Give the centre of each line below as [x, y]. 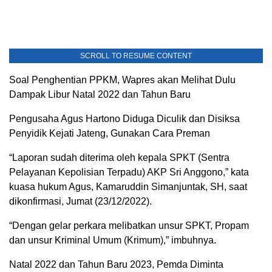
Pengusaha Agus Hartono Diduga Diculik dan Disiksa [124, 119]
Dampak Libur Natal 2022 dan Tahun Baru [100, 94]
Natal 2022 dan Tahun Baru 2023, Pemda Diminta [116, 264]
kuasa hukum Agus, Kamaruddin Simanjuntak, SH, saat [128, 187]
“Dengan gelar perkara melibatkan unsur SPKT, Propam [129, 226]
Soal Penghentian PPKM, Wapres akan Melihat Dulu [122, 80]
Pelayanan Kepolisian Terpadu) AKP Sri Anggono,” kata [129, 172]
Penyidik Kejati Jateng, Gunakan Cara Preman [110, 133]
